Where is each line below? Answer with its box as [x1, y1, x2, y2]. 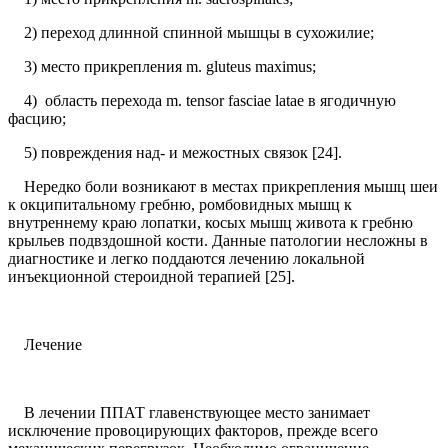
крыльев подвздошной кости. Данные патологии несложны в [8, 232, 428, 250]
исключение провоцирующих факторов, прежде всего [8, 422, 378, 440]
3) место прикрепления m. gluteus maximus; [8, 58, 316, 76]
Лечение [8, 336, 82, 354]
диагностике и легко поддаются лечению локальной [8, 250, 365, 268]
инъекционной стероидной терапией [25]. [8, 268, 295, 286]
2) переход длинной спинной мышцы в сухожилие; [8, 24, 374, 42]
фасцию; [8, 110, 66, 128]
